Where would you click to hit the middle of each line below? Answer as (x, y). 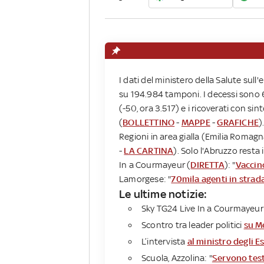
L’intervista (164, 242)
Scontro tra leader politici (193, 225)
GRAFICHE (238, 123)
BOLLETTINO (149, 123)
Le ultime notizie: (163, 194)
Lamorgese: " (145, 179)
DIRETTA (207, 165)
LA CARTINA (149, 151)
